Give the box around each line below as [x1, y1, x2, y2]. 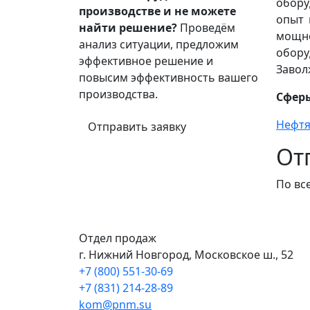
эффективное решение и [79, 53, 213, 69]
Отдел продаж [79, 230, 156, 246]
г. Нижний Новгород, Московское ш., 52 [79, 246, 293, 262]
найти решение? [79, 19, 177, 35]
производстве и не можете [79, 3, 236, 19]
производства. [79, 86, 158, 102]
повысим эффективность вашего [79, 69, 258, 85]
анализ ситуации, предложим [79, 36, 239, 52]
